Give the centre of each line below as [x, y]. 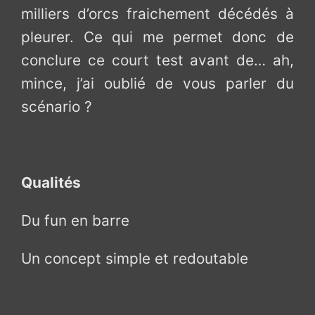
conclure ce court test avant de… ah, [157, 60]
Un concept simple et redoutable [135, 258]
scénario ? [57, 107]
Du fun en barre [76, 220]
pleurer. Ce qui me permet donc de [157, 37]
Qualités [51, 183]
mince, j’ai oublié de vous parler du [157, 84]
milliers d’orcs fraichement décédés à [157, 14]
